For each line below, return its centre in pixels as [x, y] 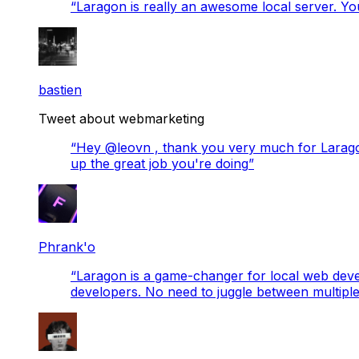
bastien [60, 89]
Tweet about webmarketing [121, 118]
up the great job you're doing [159, 163]
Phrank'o [67, 246]
